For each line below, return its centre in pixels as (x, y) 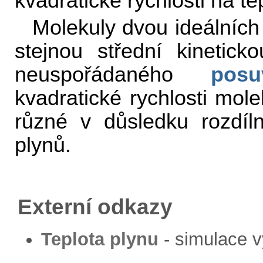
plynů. (43, 145)
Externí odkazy (95, 207)
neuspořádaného (113, 74)
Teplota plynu (100, 240)
